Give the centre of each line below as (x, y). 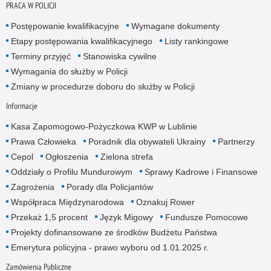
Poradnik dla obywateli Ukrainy (147, 141)
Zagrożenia (32, 187)
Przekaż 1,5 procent (49, 217)
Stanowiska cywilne (119, 56)
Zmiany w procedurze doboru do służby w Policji (103, 86)
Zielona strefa (126, 156)
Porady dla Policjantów (109, 187)
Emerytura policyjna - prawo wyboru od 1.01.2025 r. (109, 247)
